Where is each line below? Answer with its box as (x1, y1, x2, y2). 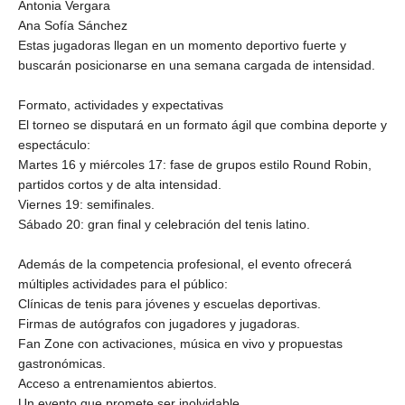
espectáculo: (18, 137, 90, 152)
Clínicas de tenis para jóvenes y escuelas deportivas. (18, 296, 321, 311)
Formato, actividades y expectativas (18, 97, 223, 112)
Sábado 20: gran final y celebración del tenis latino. (18, 216, 310, 231)
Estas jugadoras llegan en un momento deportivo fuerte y (18, 37, 346, 52)
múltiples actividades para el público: (18, 276, 228, 291)
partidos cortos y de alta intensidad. (18, 176, 221, 192)
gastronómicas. (18, 355, 106, 371)
